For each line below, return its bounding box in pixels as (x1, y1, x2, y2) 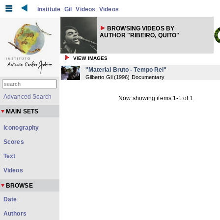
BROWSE (6, 182, 33, 189)
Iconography (3, 124, 39, 131)
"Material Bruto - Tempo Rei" (85, 66, 167, 73)
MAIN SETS (6, 108, 38, 115)
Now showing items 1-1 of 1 (118, 95, 193, 102)
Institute (37, 6, 60, 13)
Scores (3, 138, 24, 145)
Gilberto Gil (85, 74, 112, 80)
